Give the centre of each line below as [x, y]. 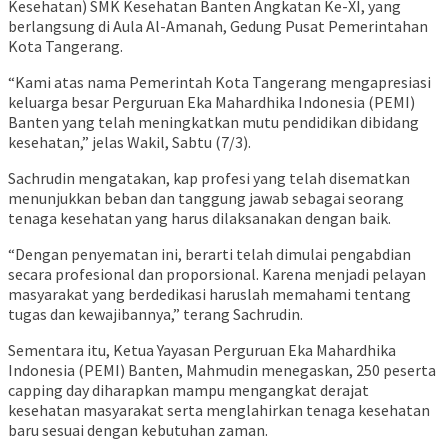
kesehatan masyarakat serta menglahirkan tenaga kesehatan [219, 410]
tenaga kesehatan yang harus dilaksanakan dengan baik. [199, 218]
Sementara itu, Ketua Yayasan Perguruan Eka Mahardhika [202, 350]
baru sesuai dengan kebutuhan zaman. [138, 430]
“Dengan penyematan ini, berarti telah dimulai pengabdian [209, 254]
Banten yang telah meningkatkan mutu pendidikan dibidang [213, 122]
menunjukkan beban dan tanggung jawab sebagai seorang [206, 198]
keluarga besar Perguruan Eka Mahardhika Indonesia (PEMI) [211, 102]
